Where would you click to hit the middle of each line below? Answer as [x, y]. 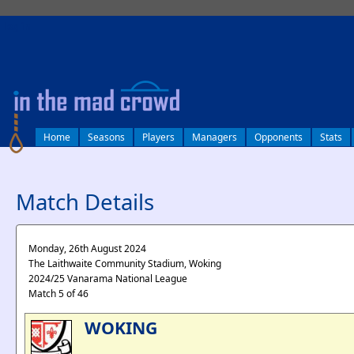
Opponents [279, 137]
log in [17, 26]
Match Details [85, 201]
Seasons [106, 137]
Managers [215, 137]
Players [158, 137]
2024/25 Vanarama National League [108, 279]
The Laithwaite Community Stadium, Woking [125, 264]
